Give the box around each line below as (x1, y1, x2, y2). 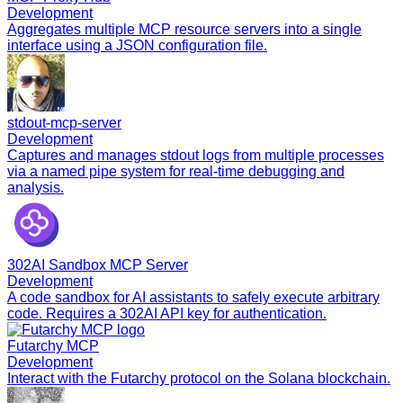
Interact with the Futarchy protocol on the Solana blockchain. (7, 370, 390, 386)
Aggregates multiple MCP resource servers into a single (7, 21, 362, 37)
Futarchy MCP (7, 337, 99, 354)
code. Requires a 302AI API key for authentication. (7, 305, 327, 321)
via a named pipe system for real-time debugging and (7, 163, 345, 179)
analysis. (7, 179, 64, 195)
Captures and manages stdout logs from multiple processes (7, 147, 384, 163)
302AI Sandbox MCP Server (7, 256, 188, 273)
